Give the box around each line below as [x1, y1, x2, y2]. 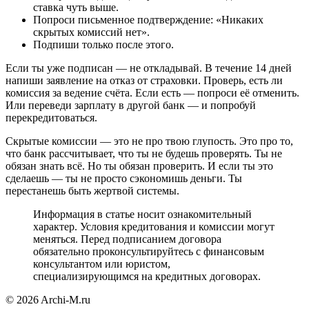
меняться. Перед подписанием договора [33, 233, 221, 246]
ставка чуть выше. [33, 1, 119, 14]
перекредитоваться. [6, 112, 97, 124]
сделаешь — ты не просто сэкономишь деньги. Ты [6, 172, 242, 185]
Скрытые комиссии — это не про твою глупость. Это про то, [6, 135, 293, 148]
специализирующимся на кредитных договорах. [33, 270, 261, 283]
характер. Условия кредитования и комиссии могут [33, 221, 275, 233]
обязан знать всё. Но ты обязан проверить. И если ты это [6, 160, 273, 172]
